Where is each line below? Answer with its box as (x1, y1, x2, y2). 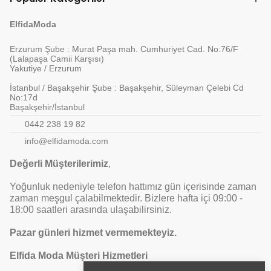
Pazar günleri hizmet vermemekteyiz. (10, 227, 177, 238)
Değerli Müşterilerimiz (10, 158, 108, 169)
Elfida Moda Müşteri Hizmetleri (10, 250, 150, 261)
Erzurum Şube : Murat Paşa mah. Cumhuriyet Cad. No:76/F (10, 44, 238, 54)
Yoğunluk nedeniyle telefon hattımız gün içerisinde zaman (10, 181, 256, 192)
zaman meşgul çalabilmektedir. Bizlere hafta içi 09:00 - (10, 193, 243, 204)
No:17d (10, 92, 38, 102)
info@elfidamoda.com (24, 136, 108, 146)
